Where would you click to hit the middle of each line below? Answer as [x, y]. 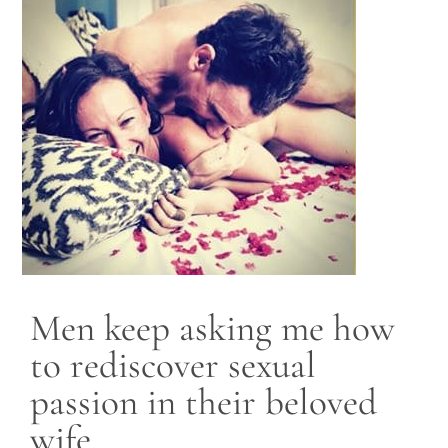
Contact [56, 85]
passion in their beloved [203, 402]
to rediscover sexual [172, 365]
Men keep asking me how [212, 328]
